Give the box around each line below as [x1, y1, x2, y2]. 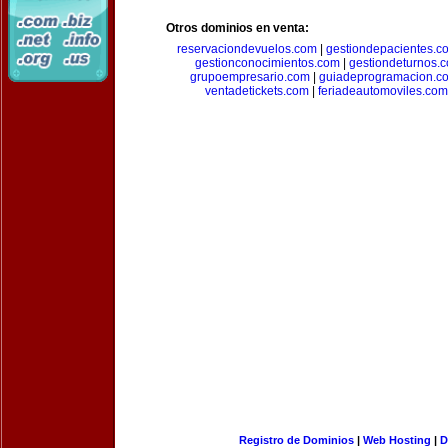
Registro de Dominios [238, 434, 354, 446]
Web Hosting [362, 434, 431, 446]
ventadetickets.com [204, 84, 309, 98]
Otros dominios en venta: [166, 21, 309, 35]
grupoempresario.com [189, 70, 310, 84]
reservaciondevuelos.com [177, 42, 317, 56]
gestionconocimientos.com [195, 56, 340, 70]
